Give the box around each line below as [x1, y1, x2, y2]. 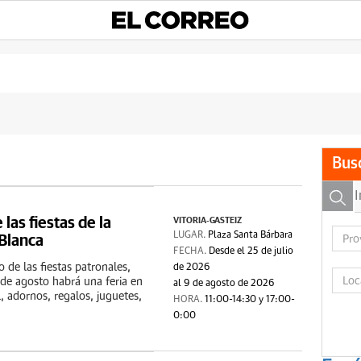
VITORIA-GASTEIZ [173, 214, 242, 225]
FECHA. [173, 247, 210, 256]
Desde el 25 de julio [209, 247, 294, 256]
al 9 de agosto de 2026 [173, 279, 276, 288]
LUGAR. [173, 230, 209, 240]
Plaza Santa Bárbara [208, 230, 293, 240]
